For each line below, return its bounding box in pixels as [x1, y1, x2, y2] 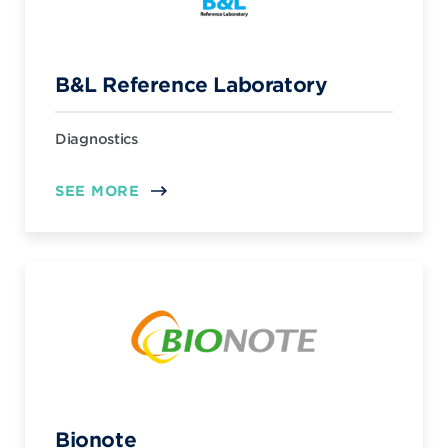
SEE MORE [55, 182, 140, 199]
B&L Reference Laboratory [55, 72, 328, 96]
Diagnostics [55, 130, 138, 147]
